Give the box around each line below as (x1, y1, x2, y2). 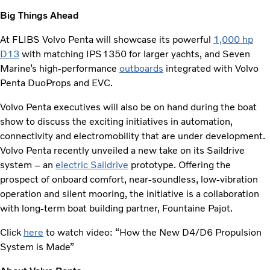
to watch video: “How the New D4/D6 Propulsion (43, 226, 262, 238)
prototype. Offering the (128, 159, 231, 171)
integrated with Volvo (163, 62, 259, 74)
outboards (119, 62, 163, 74)
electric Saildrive (55, 159, 128, 171)
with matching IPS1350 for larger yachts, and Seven (19, 48, 250, 60)
